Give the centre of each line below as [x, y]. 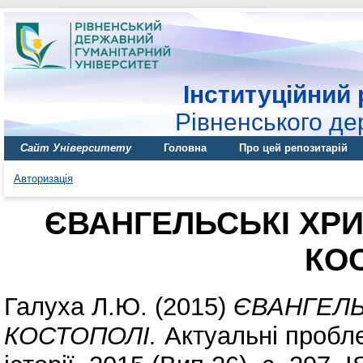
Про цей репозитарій [293, 148]
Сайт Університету [76, 148]
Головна [185, 148]
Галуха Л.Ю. [76, 306]
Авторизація [43, 179]
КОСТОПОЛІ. [81, 335]
